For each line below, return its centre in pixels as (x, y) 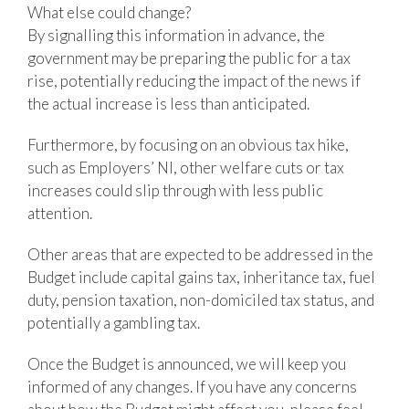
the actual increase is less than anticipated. (168, 103)
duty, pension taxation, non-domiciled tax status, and (201, 299)
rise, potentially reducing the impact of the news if (194, 80)
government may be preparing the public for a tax (189, 58)
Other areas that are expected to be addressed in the (200, 254)
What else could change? (109, 12)
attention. (60, 213)
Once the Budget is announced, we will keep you (187, 363)
